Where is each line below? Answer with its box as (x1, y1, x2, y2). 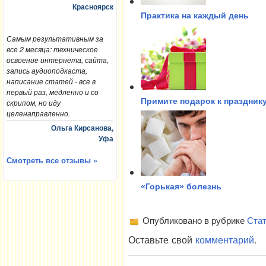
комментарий (195, 232, 254, 247)
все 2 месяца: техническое (6, 44, 98, 55)
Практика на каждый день (140, 11, 249, 20)
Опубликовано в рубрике (140, 216, 247, 226)
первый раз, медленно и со (6, 87, 99, 97)
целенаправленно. (6, 108, 70, 119)
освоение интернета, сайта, (6, 55, 109, 65)
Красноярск (72, 1, 113, 12)
